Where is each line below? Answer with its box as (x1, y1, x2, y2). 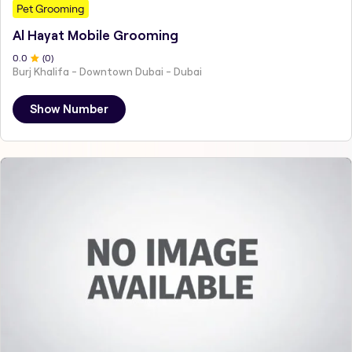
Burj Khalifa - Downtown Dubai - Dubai (13, 65, 202, 79)
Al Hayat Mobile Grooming (13, 28, 178, 43)
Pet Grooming (16, 2, 85, 16)
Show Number (30, 103, 108, 116)
